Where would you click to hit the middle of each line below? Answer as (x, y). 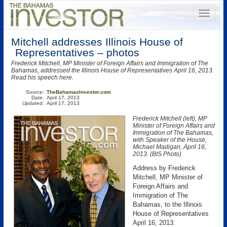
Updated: (33, 103)
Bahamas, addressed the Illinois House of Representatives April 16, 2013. (112, 70)
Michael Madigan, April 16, (169, 147)
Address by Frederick (164, 168)
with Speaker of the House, (170, 140)
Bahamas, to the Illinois (167, 204)
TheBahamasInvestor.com (79, 92)
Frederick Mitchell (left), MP (170, 119)
